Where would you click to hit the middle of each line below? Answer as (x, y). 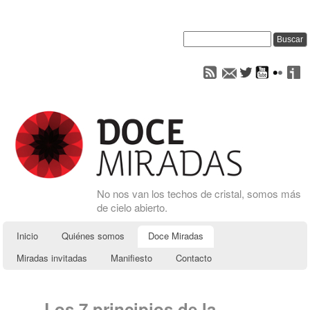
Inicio (27, 235)
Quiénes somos (93, 235)
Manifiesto (131, 257)
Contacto (193, 257)
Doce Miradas (175, 235)
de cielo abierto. (132, 207)
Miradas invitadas (52, 257)
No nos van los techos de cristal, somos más (199, 193)
